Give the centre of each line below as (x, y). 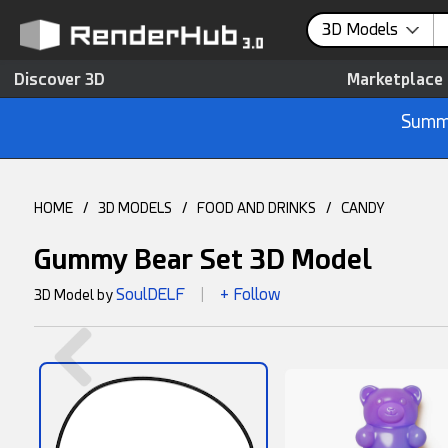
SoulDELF (150, 294)
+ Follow (250, 294)
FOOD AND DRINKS (256, 208)
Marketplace (395, 79)
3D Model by (74, 295)
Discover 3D (59, 79)
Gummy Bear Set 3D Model (202, 259)
